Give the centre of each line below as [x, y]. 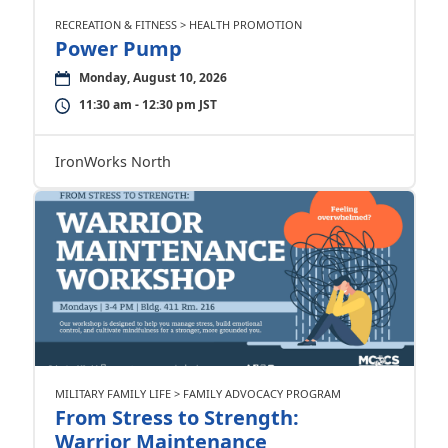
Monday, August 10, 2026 [152, 77]
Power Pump [118, 48]
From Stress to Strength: [176, 417]
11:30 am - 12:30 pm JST [147, 104]
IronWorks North [112, 161]
